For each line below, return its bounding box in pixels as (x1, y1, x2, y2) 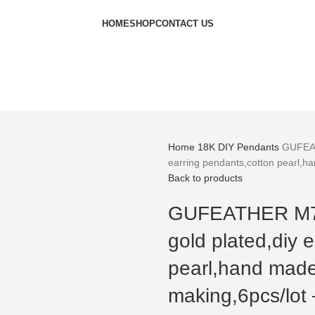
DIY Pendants (218, 141, 282, 153)
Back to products (168, 172, 243, 184)
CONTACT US (155, 18, 214, 29)
